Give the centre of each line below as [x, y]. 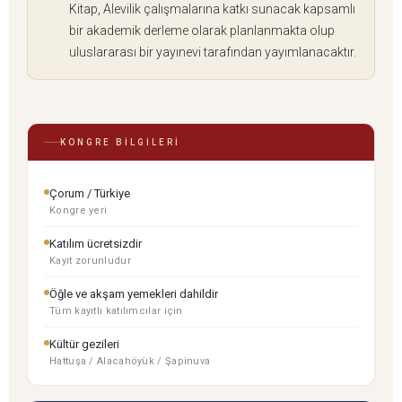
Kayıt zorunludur [90, 261]
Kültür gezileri [84, 345]
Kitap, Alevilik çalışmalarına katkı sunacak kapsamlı [212, 9]
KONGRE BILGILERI [120, 143]
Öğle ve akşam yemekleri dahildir [134, 294]
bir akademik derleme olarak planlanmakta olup [202, 31]
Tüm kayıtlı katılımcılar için [116, 311]
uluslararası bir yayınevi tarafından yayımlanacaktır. [213, 52]
